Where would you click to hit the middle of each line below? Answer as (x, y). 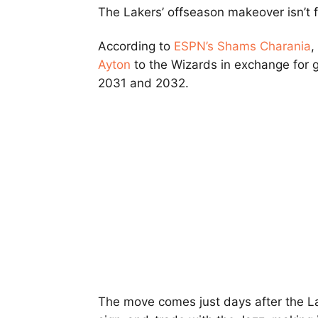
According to (136, 46)
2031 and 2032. (143, 83)
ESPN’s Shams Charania (242, 46)
